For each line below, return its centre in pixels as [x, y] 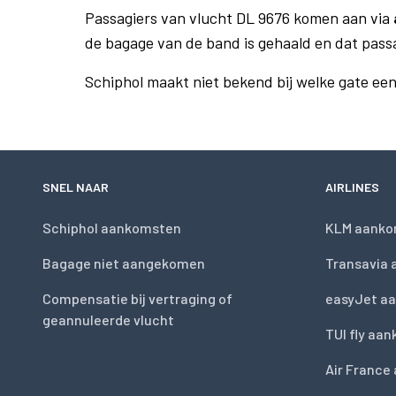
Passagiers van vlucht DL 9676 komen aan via [239, 18]
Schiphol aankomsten [112, 228]
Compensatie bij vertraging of [137, 298]
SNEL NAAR [76, 187]
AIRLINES [352, 187]
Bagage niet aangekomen [124, 263]
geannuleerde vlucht [108, 320]
